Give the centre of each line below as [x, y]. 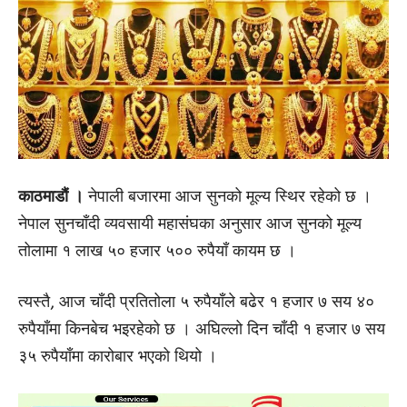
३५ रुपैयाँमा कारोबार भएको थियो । [118, 357]
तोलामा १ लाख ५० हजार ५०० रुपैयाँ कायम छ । [157, 251]
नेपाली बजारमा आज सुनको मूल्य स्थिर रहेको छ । [228, 197]
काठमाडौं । [51, 197]
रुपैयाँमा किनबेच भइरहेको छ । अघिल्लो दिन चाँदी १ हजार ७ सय [202, 329]
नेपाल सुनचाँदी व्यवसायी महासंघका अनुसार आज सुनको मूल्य [190, 224]
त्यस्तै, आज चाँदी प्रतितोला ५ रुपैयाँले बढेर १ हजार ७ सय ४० [196, 302]
